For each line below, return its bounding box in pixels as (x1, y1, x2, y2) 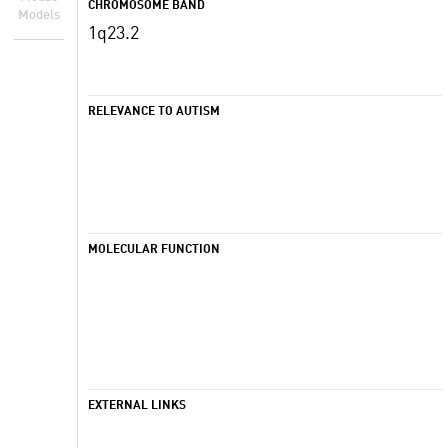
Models (17, 8, 60, 22)
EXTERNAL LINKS (88, 400, 186, 412)
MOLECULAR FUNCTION (88, 244, 220, 256)
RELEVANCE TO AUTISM (88, 106, 220, 118)
